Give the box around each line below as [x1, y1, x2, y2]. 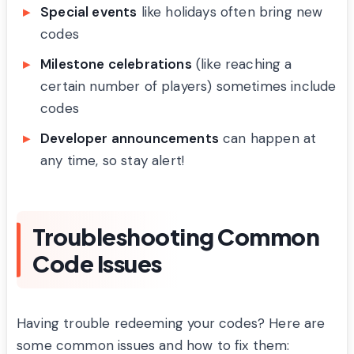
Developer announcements [40, 129, 219, 147]
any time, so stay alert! [40, 151, 185, 169]
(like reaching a [191, 55, 292, 73]
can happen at [218, 129, 317, 147]
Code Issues [32, 248, 162, 277]
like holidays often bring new [137, 2, 323, 21]
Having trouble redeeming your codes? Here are [17, 314, 326, 332]
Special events [40, 2, 137, 21]
